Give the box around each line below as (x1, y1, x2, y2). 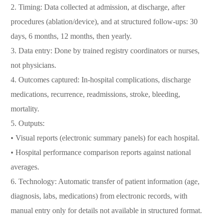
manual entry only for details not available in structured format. (11, 206, 202, 215)
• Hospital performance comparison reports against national (11, 148, 191, 156)
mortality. (11, 105, 40, 113)
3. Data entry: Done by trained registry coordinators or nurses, (11, 46, 200, 55)
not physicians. (11, 61, 57, 69)
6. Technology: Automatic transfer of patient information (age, (11, 177, 200, 186)
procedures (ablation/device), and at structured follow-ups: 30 (11, 17, 198, 26)
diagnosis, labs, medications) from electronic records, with (11, 192, 188, 200)
